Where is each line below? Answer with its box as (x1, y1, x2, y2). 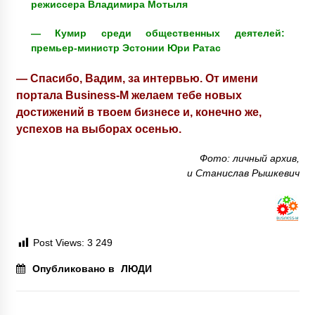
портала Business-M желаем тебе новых (15, 89, 242, 102)
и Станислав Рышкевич (186, 167, 300, 179)
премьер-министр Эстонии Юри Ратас (30, 42, 221, 54)
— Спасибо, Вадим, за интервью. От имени (15, 72, 258, 85)
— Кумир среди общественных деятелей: (30, 27, 285, 39)
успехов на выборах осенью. (15, 122, 181, 136)
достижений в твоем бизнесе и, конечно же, (15, 105, 262, 119)
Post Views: (32, 237, 84, 249)
